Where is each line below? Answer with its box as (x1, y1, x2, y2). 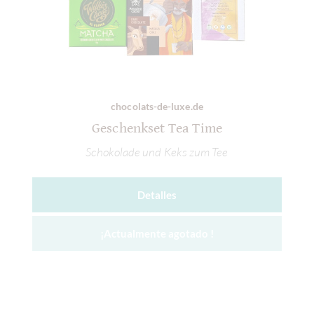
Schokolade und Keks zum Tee (86, 144, 228, 159)
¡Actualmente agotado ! (100, 226, 214, 240)
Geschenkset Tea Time (92, 121, 222, 137)
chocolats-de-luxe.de (111, 100, 203, 113)
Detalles (137, 188, 177, 201)
